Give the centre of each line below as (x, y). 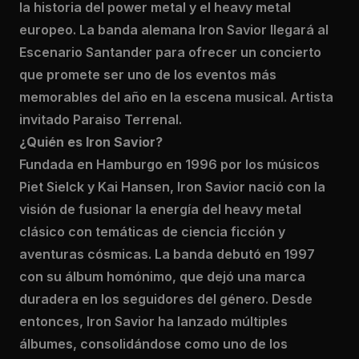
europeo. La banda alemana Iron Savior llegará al (174, 30)
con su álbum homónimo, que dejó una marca (162, 276)
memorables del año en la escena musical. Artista (176, 97)
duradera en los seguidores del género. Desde (166, 299)
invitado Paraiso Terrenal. (101, 119)
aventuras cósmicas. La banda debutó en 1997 (167, 254)
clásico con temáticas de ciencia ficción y (152, 232)
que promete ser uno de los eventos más (148, 75)
